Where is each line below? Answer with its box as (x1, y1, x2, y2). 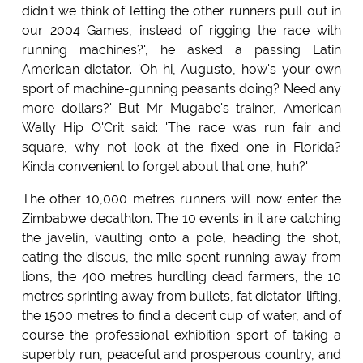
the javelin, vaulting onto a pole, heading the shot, (21, 230, 342, 246)
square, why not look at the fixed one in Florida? (21, 139, 342, 156)
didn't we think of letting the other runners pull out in (21, 3, 342, 19)
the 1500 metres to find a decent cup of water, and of (21, 308, 342, 324)
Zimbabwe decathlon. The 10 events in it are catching (21, 211, 342, 227)
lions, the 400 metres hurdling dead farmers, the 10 (21, 269, 342, 285)
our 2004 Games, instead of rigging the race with (21, 23, 342, 39)
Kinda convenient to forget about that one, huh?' (21, 159, 308, 175)
